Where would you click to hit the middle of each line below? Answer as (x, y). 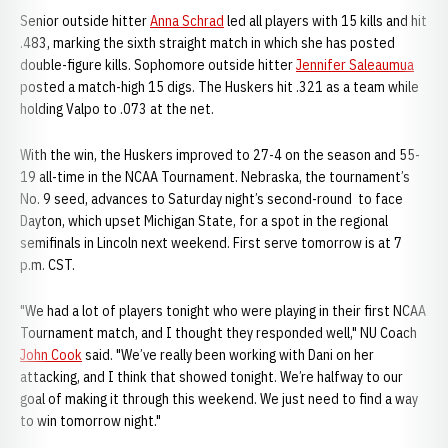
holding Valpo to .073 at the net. (117, 109)
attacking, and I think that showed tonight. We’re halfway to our (211, 377)
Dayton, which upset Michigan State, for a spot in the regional (204, 221)
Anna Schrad (187, 21)
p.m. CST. (47, 265)
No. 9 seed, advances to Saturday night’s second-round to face (211, 199)
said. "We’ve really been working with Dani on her (228, 355)
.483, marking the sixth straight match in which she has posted (207, 43)
